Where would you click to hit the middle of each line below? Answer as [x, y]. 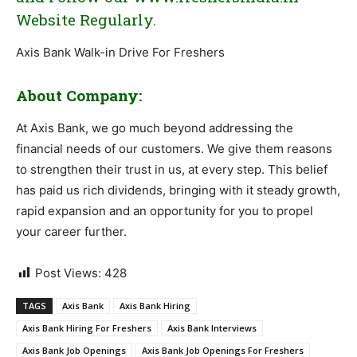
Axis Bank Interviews [212, 328]
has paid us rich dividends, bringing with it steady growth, [178, 190]
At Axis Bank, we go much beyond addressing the [155, 128]
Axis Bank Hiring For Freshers [87, 328]
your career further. [71, 232]
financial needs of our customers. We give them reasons [174, 149]
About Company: [79, 96]
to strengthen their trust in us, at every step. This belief [172, 170]
